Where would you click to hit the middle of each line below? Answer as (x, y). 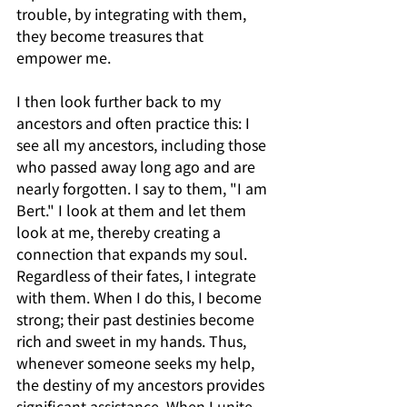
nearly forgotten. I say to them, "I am (144, 188)
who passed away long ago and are (138, 166)
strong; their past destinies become (137, 318)
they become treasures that (112, 35)
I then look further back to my (120, 100)
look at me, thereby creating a (120, 231)
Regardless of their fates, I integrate (138, 275)
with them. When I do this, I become (141, 297)
